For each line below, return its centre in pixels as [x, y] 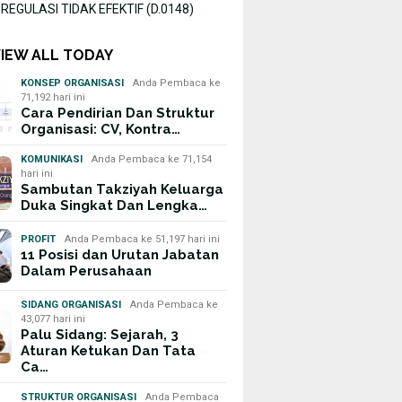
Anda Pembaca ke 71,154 [152, 159]
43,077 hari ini [53, 319]
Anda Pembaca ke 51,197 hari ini [143, 239]
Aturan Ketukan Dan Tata [109, 351]
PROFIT [39, 239]
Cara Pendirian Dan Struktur [118, 113]
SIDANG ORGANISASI [71, 305]
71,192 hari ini [53, 97]
